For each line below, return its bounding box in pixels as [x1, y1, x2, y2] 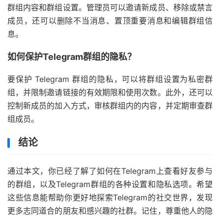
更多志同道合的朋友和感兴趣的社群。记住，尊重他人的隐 [7, 206, 213, 216]
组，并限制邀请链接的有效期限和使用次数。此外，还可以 [7, 87, 213, 98]
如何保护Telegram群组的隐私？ [7, 52, 136, 62]
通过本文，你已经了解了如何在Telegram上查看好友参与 [7, 166, 213, 176]
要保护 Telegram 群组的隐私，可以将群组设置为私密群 [7, 74, 213, 84]
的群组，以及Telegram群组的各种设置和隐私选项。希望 [7, 179, 213, 190]
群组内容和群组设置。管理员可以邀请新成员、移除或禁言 [7, 2, 213, 13]
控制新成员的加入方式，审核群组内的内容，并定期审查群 [7, 101, 213, 111]
